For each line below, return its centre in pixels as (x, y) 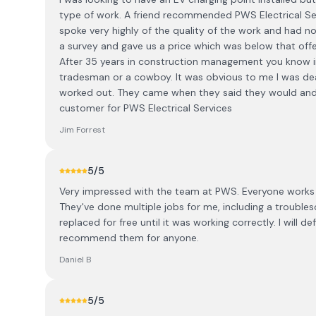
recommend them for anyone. (129, 238)
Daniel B (75, 260)
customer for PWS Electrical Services (146, 108)
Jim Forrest (82, 130)
